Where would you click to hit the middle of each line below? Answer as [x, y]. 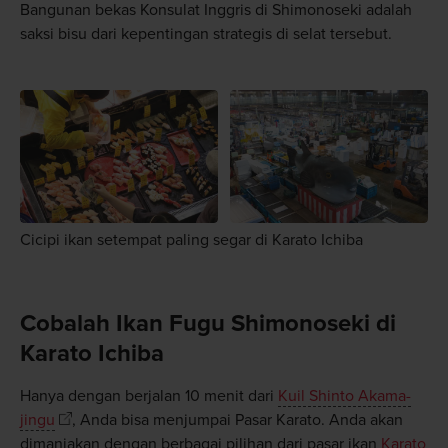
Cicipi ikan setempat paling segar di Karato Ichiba [191, 240]
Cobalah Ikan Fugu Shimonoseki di [207, 323]
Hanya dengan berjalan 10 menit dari [148, 395]
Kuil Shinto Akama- [344, 395]
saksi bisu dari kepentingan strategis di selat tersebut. [205, 34]
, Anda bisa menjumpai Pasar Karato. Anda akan [237, 419]
